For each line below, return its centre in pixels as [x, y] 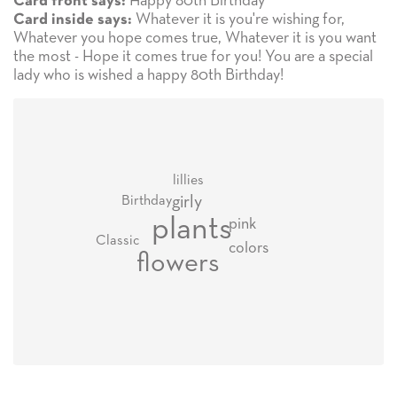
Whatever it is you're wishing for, [238, 19]
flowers [179, 264]
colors [249, 249]
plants [192, 229]
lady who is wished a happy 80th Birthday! [148, 75]
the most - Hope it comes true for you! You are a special [193, 56]
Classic [118, 241]
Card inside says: [73, 19]
